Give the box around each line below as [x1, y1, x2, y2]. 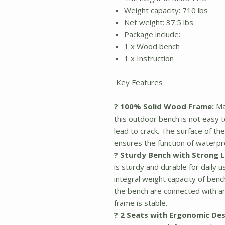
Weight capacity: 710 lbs [124, 5, 208, 15]
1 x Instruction [124, 53, 174, 63]
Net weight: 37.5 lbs [124, 17, 193, 27]
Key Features [114, 77, 163, 87]
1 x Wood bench [124, 41, 180, 51]
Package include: [124, 29, 180, 39]
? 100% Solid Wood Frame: [114, 101, 214, 111]
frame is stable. [114, 198, 167, 208]
